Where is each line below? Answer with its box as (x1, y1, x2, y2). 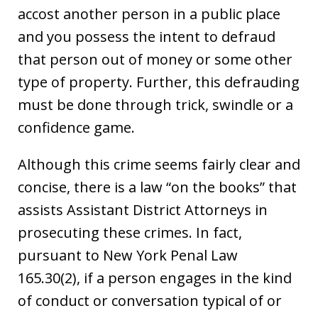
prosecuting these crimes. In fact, (18, 222, 242, 242)
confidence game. (18, 117, 135, 137)
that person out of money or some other (18, 49, 292, 69)
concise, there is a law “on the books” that (18, 177, 297, 197)
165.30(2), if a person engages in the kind (18, 268, 292, 287)
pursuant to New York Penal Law (18, 245, 238, 265)
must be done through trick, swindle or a (18, 94, 293, 114)
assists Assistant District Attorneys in (18, 199, 268, 219)
